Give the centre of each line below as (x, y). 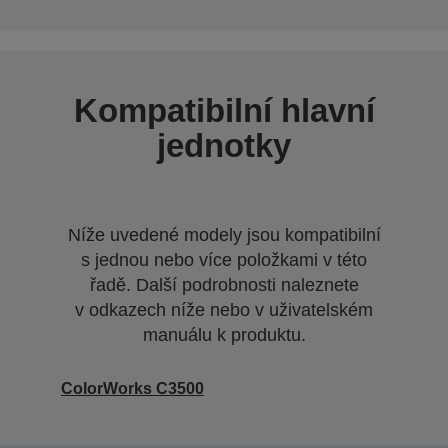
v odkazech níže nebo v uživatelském (224, 310)
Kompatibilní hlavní (224, 110)
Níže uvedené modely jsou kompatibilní (224, 235)
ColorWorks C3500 (132, 388)
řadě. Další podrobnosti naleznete (224, 285)
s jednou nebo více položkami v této (224, 260)
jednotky (224, 145)
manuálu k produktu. (224, 335)
